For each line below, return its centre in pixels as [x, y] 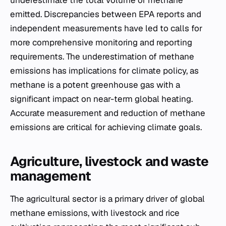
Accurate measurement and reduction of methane [108, 113]
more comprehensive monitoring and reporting [101, 42]
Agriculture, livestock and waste [109, 161]
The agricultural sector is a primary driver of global [107, 199]
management [51, 176]
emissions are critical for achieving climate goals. [106, 127]
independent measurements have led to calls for [106, 28]
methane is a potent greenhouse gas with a [95, 85]
